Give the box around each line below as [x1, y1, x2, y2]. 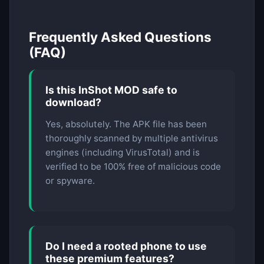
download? [45, 96, 101, 109]
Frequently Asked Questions [29, 29, 212, 45]
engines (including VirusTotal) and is [45, 147, 200, 159]
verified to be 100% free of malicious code [45, 161, 221, 173]
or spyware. [45, 175, 95, 187]
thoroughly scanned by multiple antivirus [45, 133, 218, 144]
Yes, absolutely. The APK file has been [45, 118, 207, 130]
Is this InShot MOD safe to [45, 84, 177, 97]
